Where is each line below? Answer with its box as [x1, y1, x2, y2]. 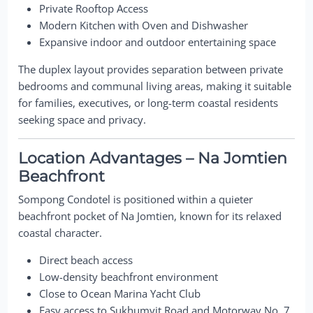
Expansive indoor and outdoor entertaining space [39, 34, 277, 49]
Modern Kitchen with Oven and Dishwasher [39, 17, 249, 32]
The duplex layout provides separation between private [18, 61, 284, 76]
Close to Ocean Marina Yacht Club [39, 286, 201, 300]
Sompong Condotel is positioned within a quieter [18, 192, 254, 206]
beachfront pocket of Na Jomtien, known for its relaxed [18, 209, 282, 223]
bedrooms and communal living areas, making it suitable [18, 78, 292, 93]
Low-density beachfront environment [39, 270, 219, 284]
